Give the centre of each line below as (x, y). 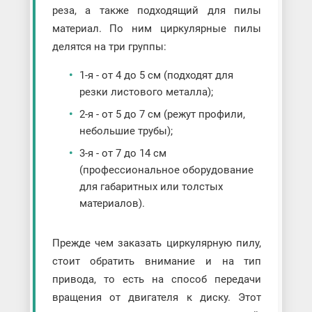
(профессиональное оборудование (166, 170)
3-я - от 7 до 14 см (123, 153)
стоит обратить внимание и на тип (157, 261)
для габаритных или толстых (151, 186)
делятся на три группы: (109, 46)
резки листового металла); (146, 92)
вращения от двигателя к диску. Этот (157, 297)
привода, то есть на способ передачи (157, 279)
